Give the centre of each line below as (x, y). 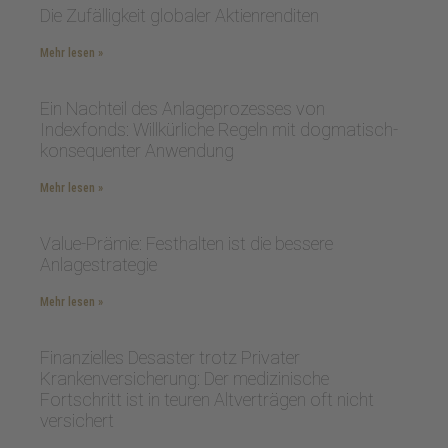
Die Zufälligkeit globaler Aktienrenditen (179, 15)
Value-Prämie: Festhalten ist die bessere (186, 243)
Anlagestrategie (98, 264)
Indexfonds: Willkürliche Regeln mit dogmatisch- (219, 129)
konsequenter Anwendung (137, 150)
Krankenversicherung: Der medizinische (184, 378)
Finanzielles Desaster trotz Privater (170, 357)
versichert (77, 420)
